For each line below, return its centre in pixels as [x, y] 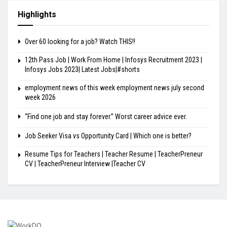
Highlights [37, 14]
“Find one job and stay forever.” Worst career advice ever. [106, 116]
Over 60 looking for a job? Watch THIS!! [80, 41]
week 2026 [40, 97]
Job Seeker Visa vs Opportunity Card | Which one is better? [108, 136]
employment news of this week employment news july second [115, 87]
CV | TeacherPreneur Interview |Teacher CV [85, 163]
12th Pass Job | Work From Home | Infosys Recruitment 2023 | [113, 60]
